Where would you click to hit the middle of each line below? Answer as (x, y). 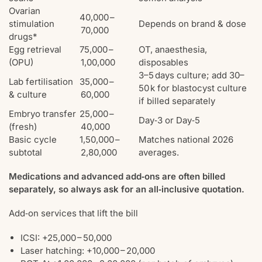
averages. (159, 152)
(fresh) (23, 126)
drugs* (23, 36)
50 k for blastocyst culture (193, 88)
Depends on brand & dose (192, 23)
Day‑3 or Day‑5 (169, 120)
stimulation (32, 23)
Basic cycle (33, 139)
